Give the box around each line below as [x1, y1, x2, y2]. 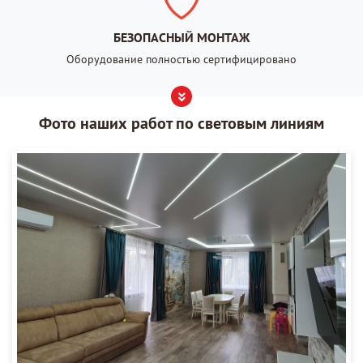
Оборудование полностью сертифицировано [66, 52, 297, 67]
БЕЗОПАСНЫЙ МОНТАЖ [113, 29, 250, 46]
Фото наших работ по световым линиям [39, 113, 324, 135]
